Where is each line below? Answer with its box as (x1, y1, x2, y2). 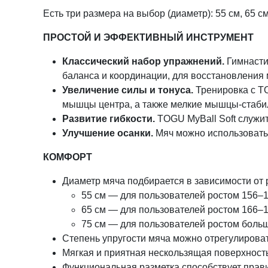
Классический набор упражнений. (62, 56, 224, 66)
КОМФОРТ (43, 152, 92, 162)
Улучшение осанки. (62, 128, 153, 138)
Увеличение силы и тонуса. (62, 85, 193, 95)
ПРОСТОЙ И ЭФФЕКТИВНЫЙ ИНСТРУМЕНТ (43, 32, 254, 42)
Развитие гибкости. (62, 114, 155, 124)
